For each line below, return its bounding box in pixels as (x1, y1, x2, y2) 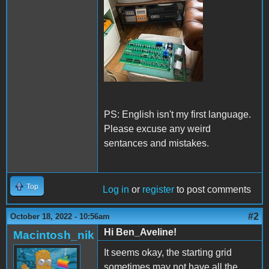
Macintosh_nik (13, 228, 94, 241)
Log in (103, 184, 129, 195)
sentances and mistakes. (104, 138, 211, 148)
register (142, 184, 174, 195)
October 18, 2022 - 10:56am (10, 211, 110, 221)
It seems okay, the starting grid (104, 247, 232, 258)
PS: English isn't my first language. (104, 109, 251, 119)
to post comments (174, 184, 251, 195)
